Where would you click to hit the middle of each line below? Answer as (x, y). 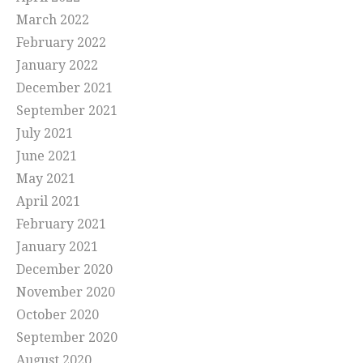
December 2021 (64, 88)
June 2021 (47, 156)
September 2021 (67, 111)
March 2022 (53, 20)
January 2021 (57, 247)
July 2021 (45, 134)
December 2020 (64, 270)
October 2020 (58, 315)
